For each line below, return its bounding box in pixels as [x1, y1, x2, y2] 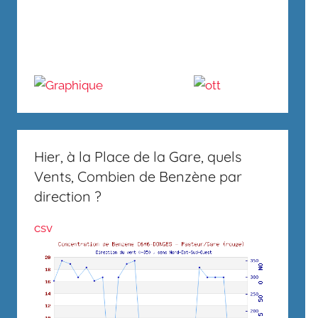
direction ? [34, 187, 102, 205]
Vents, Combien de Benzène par [34, 167, 242, 185]
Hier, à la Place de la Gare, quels [34, 147, 241, 165]
